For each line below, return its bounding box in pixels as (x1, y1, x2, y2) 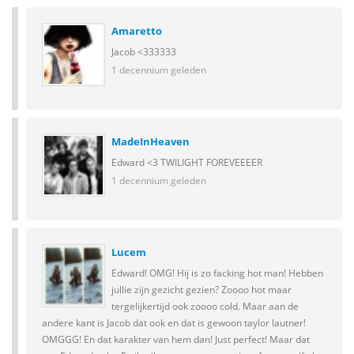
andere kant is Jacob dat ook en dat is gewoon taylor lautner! (42, 316, 306, 329)
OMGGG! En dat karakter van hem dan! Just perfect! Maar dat (42, 333, 310, 345)
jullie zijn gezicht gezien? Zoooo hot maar (111, 283, 292, 296)
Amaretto (111, 24, 162, 38)
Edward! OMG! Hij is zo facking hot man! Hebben (111, 266, 323, 279)
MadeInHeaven (111, 134, 190, 149)
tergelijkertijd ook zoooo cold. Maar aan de (111, 299, 299, 312)
